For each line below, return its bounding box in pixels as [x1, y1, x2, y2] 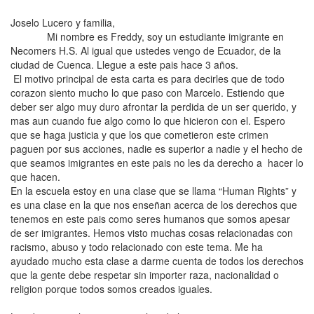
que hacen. [11, 170, 63, 184]
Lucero [42, 15, 73, 29]
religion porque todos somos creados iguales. [11, 282, 212, 296]
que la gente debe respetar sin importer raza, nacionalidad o [11, 268, 279, 282]
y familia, [73, 15, 219, 29]
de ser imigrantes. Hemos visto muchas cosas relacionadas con [11, 226, 293, 240]
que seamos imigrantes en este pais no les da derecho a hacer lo [11, 156, 303, 170]
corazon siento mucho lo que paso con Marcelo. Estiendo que [11, 86, 285, 100]
